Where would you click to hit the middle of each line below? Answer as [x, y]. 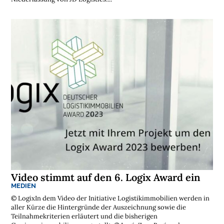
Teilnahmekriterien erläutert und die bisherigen [84, 216]
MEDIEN [24, 185]
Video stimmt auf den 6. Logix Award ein [106, 177]
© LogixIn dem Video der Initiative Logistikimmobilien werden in [110, 198]
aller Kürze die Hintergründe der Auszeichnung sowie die [99, 207]
